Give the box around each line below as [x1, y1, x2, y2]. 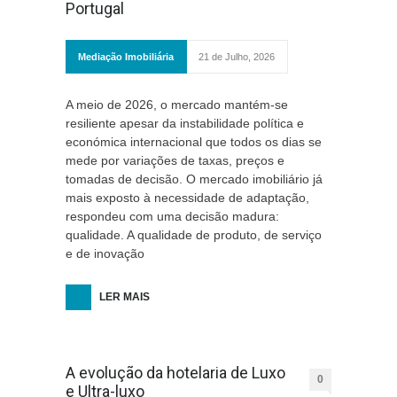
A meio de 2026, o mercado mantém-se [66, 97, 288, 112]
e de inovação [66, 246, 144, 261]
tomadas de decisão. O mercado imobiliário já [66, 172, 323, 186]
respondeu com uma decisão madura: [66, 209, 279, 223]
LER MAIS [99, 291, 150, 303]
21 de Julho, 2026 [198, 51, 275, 62]
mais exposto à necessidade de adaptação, [66, 191, 309, 205]
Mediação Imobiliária [78, 51, 174, 62]
